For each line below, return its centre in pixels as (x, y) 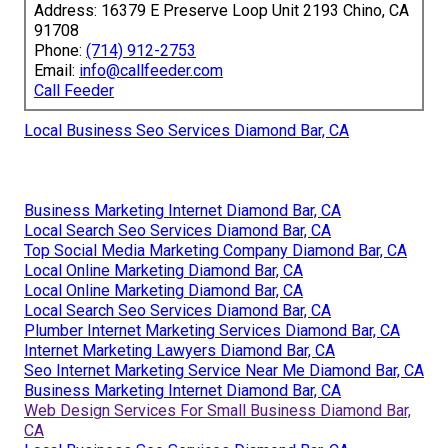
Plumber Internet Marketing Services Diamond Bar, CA (212, 331)
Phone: (60, 51)
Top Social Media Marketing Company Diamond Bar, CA (215, 251)
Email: (56, 71)
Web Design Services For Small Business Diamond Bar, (217, 411)
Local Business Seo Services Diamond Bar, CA (186, 131)
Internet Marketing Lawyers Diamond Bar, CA (179, 351)
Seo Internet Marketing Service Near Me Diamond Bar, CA (224, 371)
